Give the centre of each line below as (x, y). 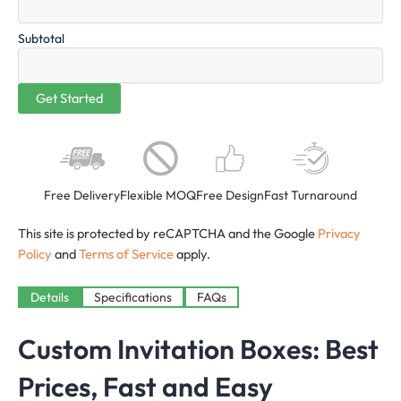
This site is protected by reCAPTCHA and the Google (168, 234)
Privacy (339, 234)
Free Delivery (82, 196)
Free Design (230, 196)
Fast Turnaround (311, 196)
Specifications (133, 298)
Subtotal (41, 39)
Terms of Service (126, 254)
